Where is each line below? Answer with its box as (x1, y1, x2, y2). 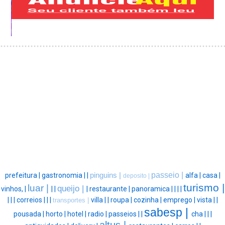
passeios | (108, 209, 141, 218)
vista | (196, 195, 216, 204)
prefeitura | (5, 171, 42, 179)
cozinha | (133, 195, 163, 204)
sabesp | (144, 205, 191, 219)
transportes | (52, 196, 91, 204)
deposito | (123, 172, 151, 179)
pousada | (13, 209, 46, 218)
